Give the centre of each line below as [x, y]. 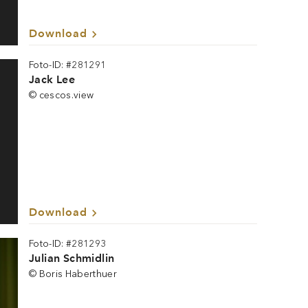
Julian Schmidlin [72, 258]
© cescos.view [62, 95]
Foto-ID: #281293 [68, 244]
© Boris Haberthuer [73, 274]
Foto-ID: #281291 [68, 65]
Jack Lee [52, 79]
